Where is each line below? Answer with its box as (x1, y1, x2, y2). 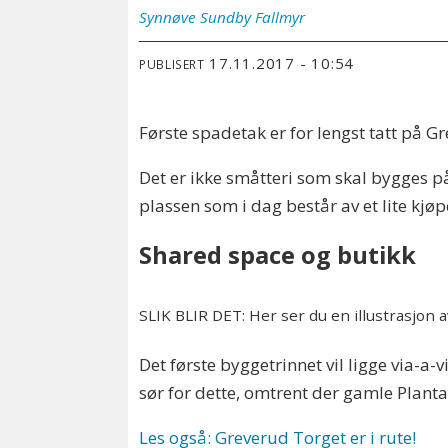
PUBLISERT (139, 55, 205, 72)
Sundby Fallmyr (200, 7, 306, 28)
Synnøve (139, 7, 197, 28)
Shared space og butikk (139, 238, 417, 271)
